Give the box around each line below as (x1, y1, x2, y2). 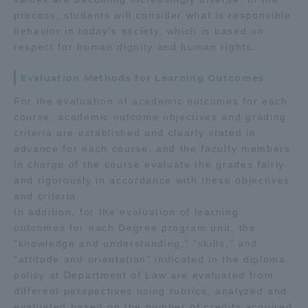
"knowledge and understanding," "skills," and (14, 238, 258, 249)
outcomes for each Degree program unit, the (14, 222, 256, 233)
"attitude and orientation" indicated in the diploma (14, 254, 286, 265)
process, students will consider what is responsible (14, 10, 291, 21)
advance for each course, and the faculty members (14, 143, 291, 154)
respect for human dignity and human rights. (14, 41, 256, 52)
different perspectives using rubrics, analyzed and (14, 285, 287, 296)
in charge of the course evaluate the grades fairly (14, 159, 285, 170)
